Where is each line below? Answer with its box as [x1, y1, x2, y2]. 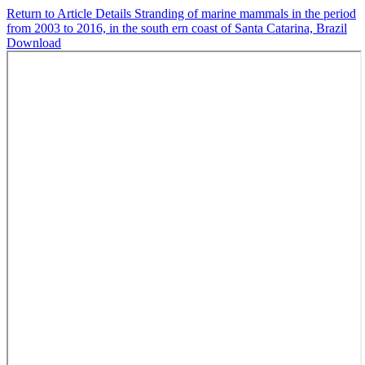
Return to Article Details [7, 7, 134, 20]
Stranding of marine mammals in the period [134, 7, 356, 20]
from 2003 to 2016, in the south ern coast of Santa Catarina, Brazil [7, 21, 347, 35]
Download [7, 36, 61, 50]
